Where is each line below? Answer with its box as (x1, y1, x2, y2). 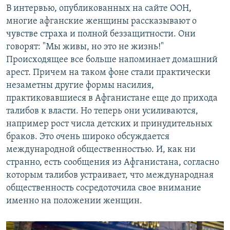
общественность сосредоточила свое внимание (6, 183, 201, 194)
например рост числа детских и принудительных (6, 119, 213, 129)
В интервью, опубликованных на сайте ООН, (6, 4, 191, 14)
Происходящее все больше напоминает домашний (6, 55, 218, 65)
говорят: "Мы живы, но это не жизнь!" (6, 42, 164, 52)
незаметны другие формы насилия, (6, 81, 154, 91)
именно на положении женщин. (6, 196, 142, 206)
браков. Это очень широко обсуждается (6, 132, 169, 142)
